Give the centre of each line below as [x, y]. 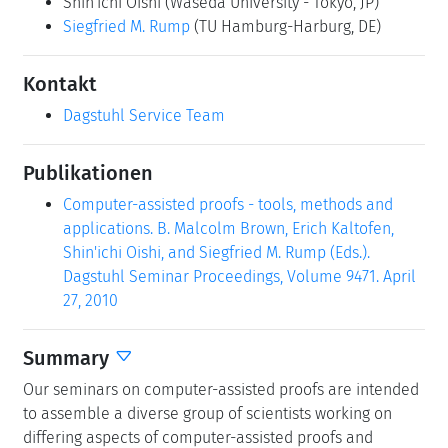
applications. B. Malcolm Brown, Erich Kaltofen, [228, 228]
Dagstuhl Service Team [144, 115]
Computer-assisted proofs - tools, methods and [228, 204]
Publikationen [88, 172]
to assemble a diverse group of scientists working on [207, 413]
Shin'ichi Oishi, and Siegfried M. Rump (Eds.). [216, 252]
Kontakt [60, 83]
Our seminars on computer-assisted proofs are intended [221, 389]
